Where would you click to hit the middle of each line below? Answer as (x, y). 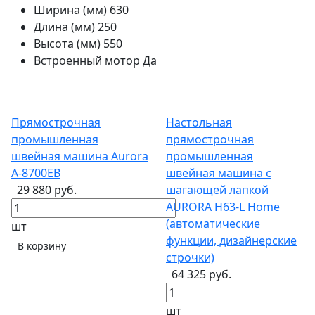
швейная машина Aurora (80, 156)
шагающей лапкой (217, 190)
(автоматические (213, 224)
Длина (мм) (64, 27)
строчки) (190, 258)
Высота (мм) (67, 44)
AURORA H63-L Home (223, 207)
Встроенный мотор (87, 61)
